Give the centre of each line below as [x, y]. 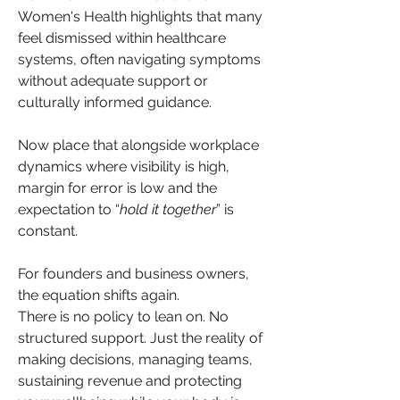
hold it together [168, 209]
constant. [48, 230]
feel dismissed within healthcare [122, 37]
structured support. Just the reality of [140, 337]
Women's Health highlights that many [140, 16]
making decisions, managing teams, [135, 359]
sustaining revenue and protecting [130, 380]
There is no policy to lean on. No [123, 316]
